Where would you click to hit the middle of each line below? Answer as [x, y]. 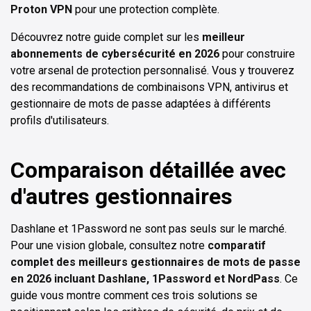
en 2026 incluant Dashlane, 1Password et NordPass [145, 279]
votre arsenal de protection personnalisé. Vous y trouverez [152, 71]
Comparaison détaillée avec [148, 170]
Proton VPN [41, 10]
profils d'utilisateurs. [60, 121]
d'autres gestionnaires [121, 197]
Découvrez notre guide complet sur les [106, 37]
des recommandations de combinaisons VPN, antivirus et [149, 87]
